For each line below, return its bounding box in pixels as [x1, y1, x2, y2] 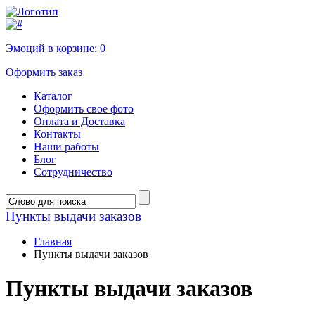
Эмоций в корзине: [6, 42, 100, 54]
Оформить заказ [6, 66, 82, 78]
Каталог [34, 90, 72, 102]
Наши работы [34, 141, 99, 153]
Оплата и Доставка [34, 115, 125, 127]
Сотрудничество [34, 166, 112, 178]
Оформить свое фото [34, 103, 134, 115]
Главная [34, 236, 72, 247]
